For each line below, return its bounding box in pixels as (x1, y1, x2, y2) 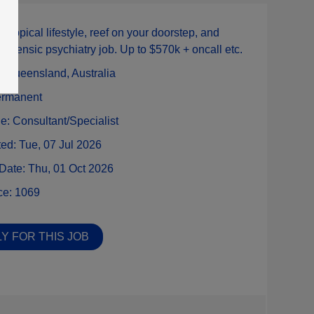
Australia (71, 67, 116, 79)
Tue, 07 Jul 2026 (19, 138, 102, 151)
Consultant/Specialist (13, 114, 118, 127)
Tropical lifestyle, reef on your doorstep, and (4, 26, 219, 39)
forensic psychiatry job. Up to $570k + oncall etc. (4, 43, 243, 55)
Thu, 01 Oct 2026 (28, 162, 114, 175)
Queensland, (6, 67, 71, 79)
